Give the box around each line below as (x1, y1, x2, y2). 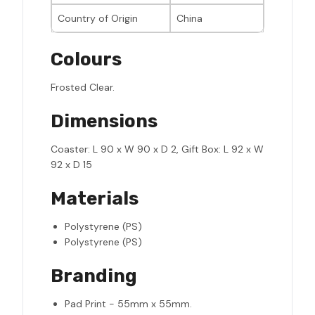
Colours (51, 49, 122, 71)
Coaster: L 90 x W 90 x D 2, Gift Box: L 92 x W (51, 143, 264, 156)
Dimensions (51, 110, 157, 133)
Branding (51, 265, 137, 288)
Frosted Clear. (51, 81, 115, 94)
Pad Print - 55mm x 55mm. (65, 297, 192, 311)
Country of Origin (58, 12, 138, 25)
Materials (51, 188, 139, 210)
